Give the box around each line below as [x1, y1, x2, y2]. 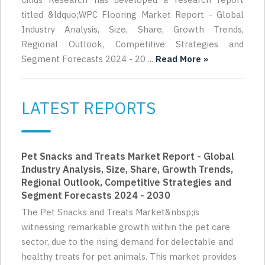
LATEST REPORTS [21, 97, 156, 119]
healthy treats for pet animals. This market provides [21, 251, 237, 263]
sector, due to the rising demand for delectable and [21, 236, 233, 248]
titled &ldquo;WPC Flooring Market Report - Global [21, 9, 244, 21]
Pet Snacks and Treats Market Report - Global [21, 150, 234, 163]
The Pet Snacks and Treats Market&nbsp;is [21, 206, 199, 218]
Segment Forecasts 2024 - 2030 [21, 189, 170, 202]
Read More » [156, 53, 208, 65]
